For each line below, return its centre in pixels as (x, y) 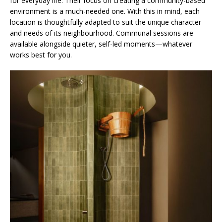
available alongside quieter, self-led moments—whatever (101, 44)
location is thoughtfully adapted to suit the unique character (106, 22)
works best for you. (41, 55)
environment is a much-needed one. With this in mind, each (105, 11)
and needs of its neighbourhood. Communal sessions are (102, 33)
